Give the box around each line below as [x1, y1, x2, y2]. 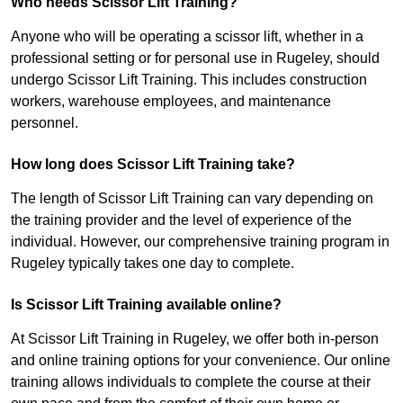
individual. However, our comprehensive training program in [11, 234, 390, 250]
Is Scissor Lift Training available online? [11, 297, 282, 313]
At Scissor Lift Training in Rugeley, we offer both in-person [11, 331, 379, 347]
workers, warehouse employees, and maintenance [11, 94, 331, 110]
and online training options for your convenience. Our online [11, 353, 390, 369]
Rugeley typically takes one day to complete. [11, 255, 294, 272]
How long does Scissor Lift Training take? [11, 157, 295, 173]
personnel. [11, 115, 78, 131]
